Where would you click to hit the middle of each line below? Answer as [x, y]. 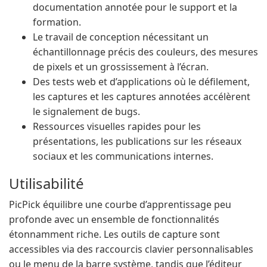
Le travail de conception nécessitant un [121, 37]
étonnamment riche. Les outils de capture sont [114, 234]
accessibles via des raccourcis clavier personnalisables [131, 249]
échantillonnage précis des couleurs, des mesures [145, 52]
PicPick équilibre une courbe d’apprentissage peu [120, 204]
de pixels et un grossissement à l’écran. [121, 67]
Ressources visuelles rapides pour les [117, 126]
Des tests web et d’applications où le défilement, [141, 82]
